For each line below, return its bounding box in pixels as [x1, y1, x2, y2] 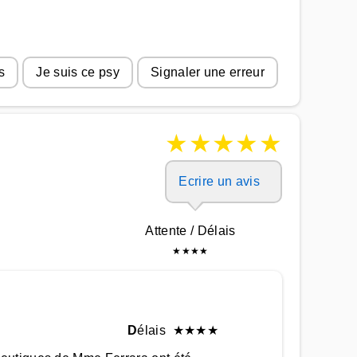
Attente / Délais [145, 224, 236, 237]
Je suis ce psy [36, 65, 120, 79]
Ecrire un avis [178, 175, 260, 188]
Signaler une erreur [150, 65, 265, 79]
